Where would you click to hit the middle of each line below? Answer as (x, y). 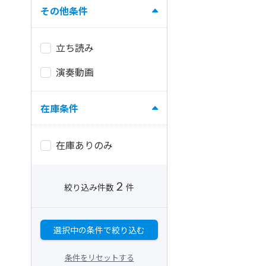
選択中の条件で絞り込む (99, 230)
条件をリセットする (99, 257)
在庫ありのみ (84, 145)
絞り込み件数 (89, 187)
